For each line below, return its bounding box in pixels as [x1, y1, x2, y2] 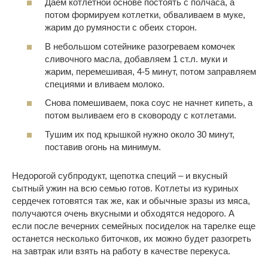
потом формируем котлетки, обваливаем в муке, [45, 10, 245, 20]
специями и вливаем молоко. [45, 78, 165, 89]
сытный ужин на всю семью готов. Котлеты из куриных [12, 182, 239, 193]
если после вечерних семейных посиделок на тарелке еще [12, 220, 255, 231]
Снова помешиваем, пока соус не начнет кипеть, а [45, 98, 252, 108]
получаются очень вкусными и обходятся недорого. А [12, 208, 234, 218]
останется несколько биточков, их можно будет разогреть [12, 233, 251, 243]
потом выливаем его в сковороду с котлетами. [45, 110, 236, 121]
